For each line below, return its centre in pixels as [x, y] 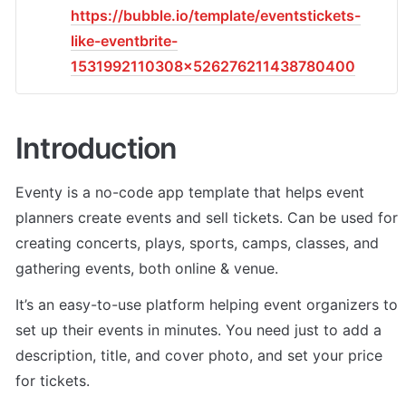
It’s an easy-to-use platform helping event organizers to [207, 304]
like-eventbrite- [124, 41]
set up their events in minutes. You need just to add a [198, 329]
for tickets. [55, 380]
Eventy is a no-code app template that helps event [190, 192]
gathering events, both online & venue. [149, 268]
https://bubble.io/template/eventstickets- [216, 15]
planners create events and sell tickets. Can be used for [207, 217]
